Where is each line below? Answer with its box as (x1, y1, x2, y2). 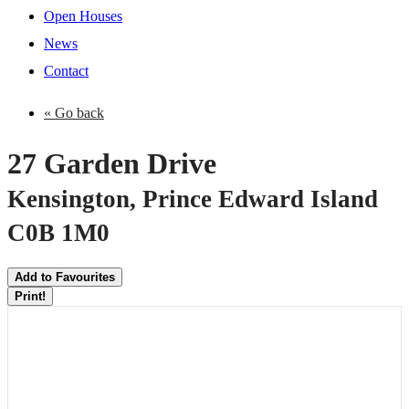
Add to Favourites (15, 270, 115, 284)
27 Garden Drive (7, 146, 216, 180)
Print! (15, 289, 46, 303)
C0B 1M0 (7, 218, 110, 246)
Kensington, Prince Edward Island (7, 184, 378, 213)
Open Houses (44, 7, 122, 24)
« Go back (44, 104, 104, 121)
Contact (44, 62, 89, 79)
